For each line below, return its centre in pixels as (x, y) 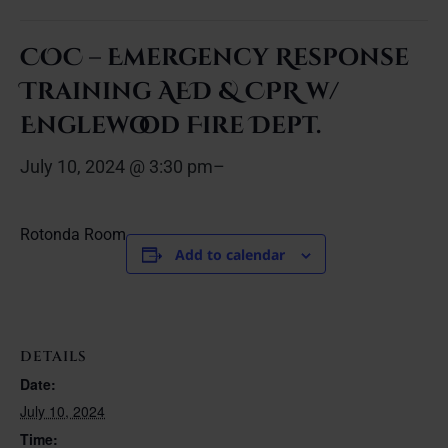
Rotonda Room (73, 234)
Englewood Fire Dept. (170, 126)
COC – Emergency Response (214, 58)
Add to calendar (229, 254)
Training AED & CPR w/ (179, 92)
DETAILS (53, 356)
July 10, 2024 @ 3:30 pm (116, 166)
